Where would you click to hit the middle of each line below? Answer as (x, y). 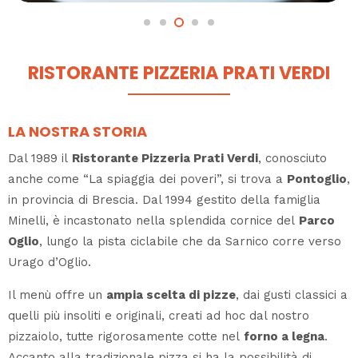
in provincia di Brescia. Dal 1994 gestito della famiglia (164, 199)
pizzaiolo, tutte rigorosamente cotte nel (126, 336)
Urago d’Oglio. (50, 262)
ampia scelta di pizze (171, 294)
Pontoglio (317, 179)
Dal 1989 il (40, 158)
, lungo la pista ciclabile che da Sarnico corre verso (190, 241)
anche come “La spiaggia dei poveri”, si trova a (147, 179)
